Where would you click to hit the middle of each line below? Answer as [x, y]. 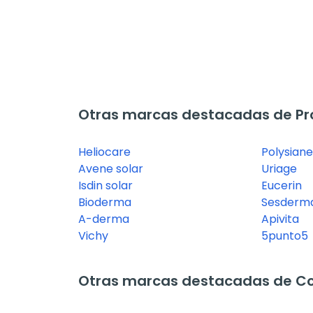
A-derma [104, 219]
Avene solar [111, 169]
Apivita [280, 219]
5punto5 [284, 236]
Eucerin [281, 186]
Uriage [279, 169]
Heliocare [104, 152]
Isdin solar [105, 186]
